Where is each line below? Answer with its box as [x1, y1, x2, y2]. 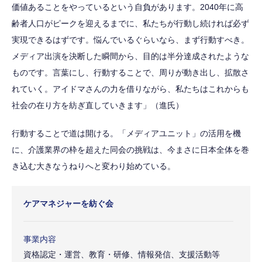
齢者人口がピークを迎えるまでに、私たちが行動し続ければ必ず [12, 18, 249, 28]
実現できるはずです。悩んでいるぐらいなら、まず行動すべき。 [12, 35, 249, 44]
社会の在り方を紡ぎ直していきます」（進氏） [12, 100, 184, 110]
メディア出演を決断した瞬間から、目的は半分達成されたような [12, 51, 249, 61]
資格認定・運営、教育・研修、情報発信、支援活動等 [23, 249, 220, 259]
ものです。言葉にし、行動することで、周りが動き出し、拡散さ [12, 67, 249, 77]
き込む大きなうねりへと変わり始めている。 [12, 161, 175, 171]
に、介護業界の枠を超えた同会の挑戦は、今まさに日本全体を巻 [12, 144, 249, 154]
